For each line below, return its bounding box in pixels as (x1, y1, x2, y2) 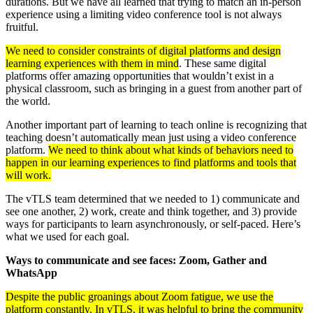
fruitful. (6, 20, 38, 33)
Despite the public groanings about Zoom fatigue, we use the (6, 290, 273, 303)
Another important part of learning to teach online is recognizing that (6, 118, 307, 131)
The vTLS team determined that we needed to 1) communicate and (6, 192, 300, 205)
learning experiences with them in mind (6, 57, 179, 69)
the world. (6, 94, 50, 107)
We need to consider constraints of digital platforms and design (6, 44, 281, 57)
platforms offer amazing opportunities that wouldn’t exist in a (6, 69, 274, 82)
